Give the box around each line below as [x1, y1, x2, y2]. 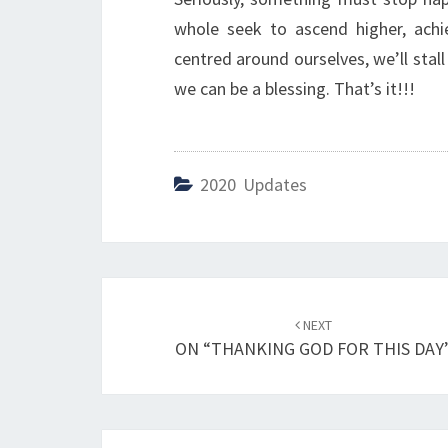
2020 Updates [200, 173, 307, 196]
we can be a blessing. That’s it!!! [174, 77, 415, 100]
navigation [102, 329, 241, 365]
